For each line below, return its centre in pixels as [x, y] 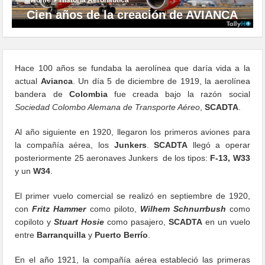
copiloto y [35, 222]
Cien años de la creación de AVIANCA [132, 14]
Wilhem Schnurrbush [185, 209]
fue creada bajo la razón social [179, 94]
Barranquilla [62, 235]
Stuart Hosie [79, 222]
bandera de [42, 94]
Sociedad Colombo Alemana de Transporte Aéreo [108, 107]
